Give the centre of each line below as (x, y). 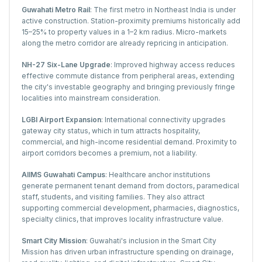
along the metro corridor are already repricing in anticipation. (125, 43)
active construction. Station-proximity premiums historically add (131, 20)
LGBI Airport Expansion (61, 119)
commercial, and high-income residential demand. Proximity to (129, 142)
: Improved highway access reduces (173, 64)
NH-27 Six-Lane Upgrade (66, 64)
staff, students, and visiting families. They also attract (113, 196)
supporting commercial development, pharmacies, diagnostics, (130, 208)
